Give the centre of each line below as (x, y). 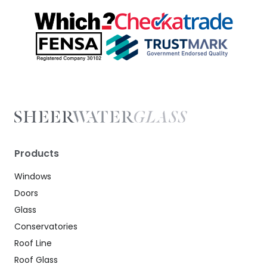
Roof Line (33, 243)
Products (37, 153)
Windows (33, 176)
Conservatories (46, 226)
